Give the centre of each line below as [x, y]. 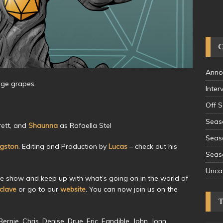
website [73, 189]
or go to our [38, 189]
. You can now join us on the [132, 189]
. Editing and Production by [63, 146]
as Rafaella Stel [85, 125]
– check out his [152, 146]
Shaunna [43, 125]
